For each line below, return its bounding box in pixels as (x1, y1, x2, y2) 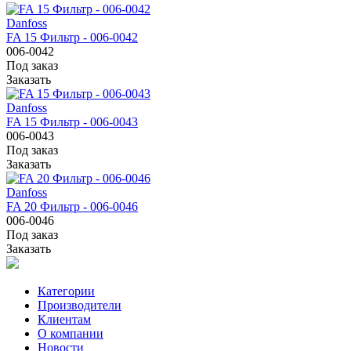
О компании (38, 326, 103, 340)
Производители (38, 298, 121, 312)
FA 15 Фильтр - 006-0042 (6, 30, 138, 44)
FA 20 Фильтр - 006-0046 (6, 199, 138, 213)
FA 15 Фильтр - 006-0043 (6, 114, 138, 128)
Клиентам (38, 312, 91, 326)
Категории (38, 284, 95, 298)
